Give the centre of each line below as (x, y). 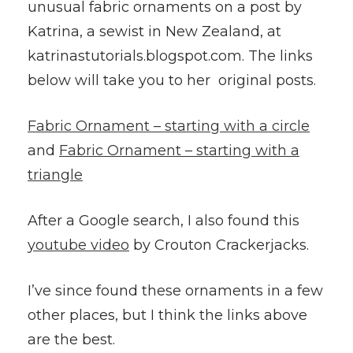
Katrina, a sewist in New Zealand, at (156, 32)
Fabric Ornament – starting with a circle (169, 126)
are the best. (71, 340)
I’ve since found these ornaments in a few (175, 291)
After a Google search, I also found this (163, 221)
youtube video (78, 245)
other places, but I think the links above (167, 315)
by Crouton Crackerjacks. (219, 245)
